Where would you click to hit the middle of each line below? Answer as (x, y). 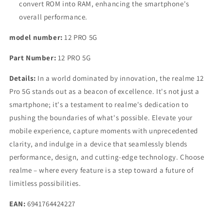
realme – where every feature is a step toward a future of (101, 170)
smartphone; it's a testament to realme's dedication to (99, 104)
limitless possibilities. (45, 183)
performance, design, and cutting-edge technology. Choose (107, 157)
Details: (23, 78)
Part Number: (33, 57)
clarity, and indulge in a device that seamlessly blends (99, 144)
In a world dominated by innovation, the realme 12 (120, 78)
